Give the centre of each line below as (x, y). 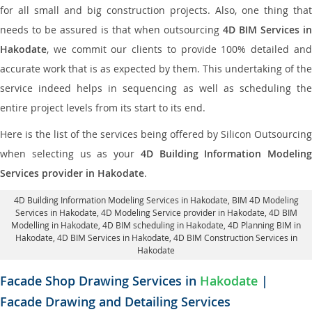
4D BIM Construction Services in (235, 237)
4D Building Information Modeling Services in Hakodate (120, 200)
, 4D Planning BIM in (262, 225)
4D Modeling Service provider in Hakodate (182, 212)
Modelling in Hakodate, (57, 225)
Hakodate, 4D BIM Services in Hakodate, (94, 237)
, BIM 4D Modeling (263, 200)
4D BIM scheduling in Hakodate (163, 225)
